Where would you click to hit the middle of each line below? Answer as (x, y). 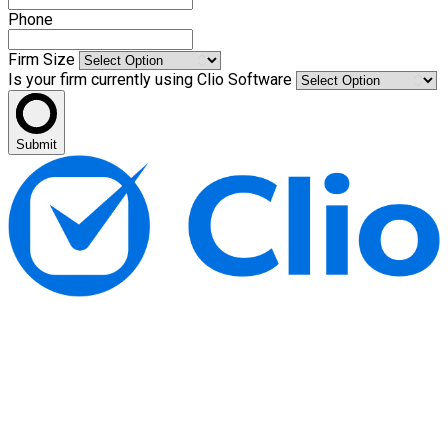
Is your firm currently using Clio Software (152, 79)
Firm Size (43, 59)
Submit (36, 144)
